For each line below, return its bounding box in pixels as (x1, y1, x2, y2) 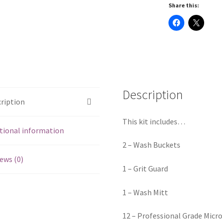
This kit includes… (122, 116, 186, 126)
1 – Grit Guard (122, 163, 168, 173)
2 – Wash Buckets (122, 140, 181, 150)
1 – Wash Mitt (122, 187, 168, 197)
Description (122, 86, 183, 103)
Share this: (168, 1, 199, 9)
